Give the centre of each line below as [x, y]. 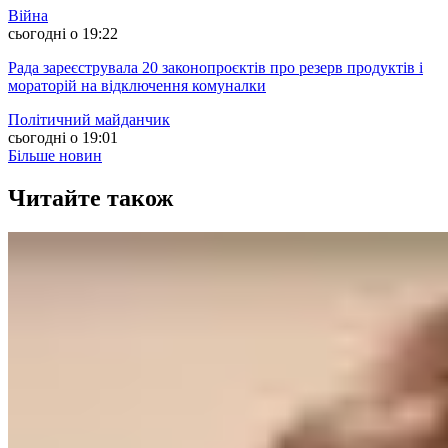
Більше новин [55, 156]
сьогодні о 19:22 [63, 34]
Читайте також [90, 198]
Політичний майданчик [89, 120]
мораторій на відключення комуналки [137, 86]
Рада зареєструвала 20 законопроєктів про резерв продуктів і [215, 68]
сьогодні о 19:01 [63, 138]
